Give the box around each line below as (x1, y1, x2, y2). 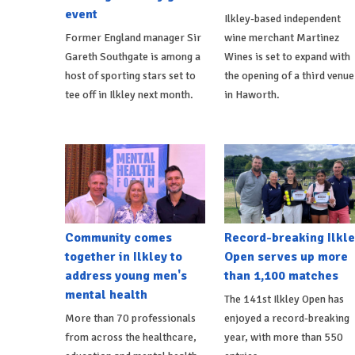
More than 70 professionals (65, 311, 196, 325)
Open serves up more (223, 248, 348, 265)
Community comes (65, 229, 172, 246)
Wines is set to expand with (223, 49, 350, 63)
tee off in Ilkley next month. (65, 87, 193, 101)
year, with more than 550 (223, 330, 343, 344)
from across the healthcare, (65, 330, 197, 344)
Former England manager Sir (65, 30, 201, 44)
